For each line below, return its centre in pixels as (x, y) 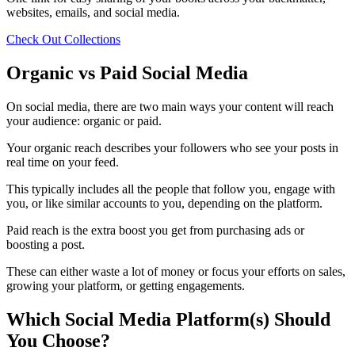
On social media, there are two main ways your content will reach (170, 106)
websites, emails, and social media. (93, 12)
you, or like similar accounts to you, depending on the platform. (164, 203)
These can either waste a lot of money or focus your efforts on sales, (176, 271)
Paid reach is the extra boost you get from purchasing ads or (155, 230)
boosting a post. (46, 244)
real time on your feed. (63, 162)
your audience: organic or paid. (84, 120)
